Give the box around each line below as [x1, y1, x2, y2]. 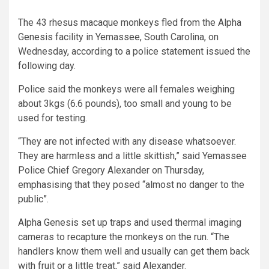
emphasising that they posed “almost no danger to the [18, 178, 244, 190]
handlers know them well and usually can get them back [18, 245, 250, 257]
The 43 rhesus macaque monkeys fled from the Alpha [18, 16, 241, 28]
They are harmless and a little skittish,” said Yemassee [18, 150, 247, 162]
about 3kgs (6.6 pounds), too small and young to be [18, 97, 232, 109]
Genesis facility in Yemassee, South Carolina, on [18, 31, 219, 43]
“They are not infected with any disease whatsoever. [18, 135, 236, 147]
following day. [18, 59, 76, 71]
